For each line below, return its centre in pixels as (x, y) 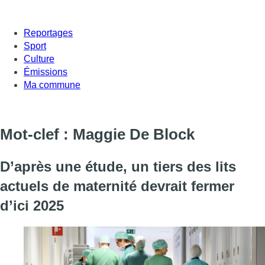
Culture (39, 59)
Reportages (48, 33)
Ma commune (52, 85)
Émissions (46, 72)
